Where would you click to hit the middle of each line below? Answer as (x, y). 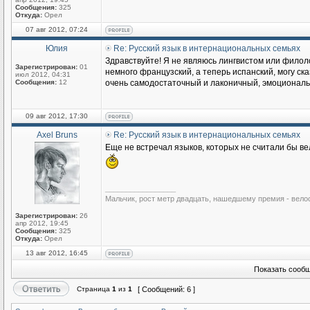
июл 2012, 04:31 (43, 74)
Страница (93, 289)
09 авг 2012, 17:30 (57, 116)
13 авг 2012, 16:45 (57, 253)
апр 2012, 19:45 (42, 223)
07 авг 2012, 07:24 (57, 29)
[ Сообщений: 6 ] (166, 289)
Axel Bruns (57, 135)
